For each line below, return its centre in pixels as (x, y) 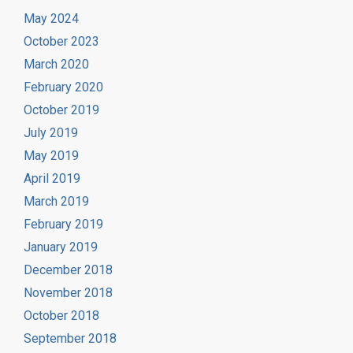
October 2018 (61, 315)
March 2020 (56, 64)
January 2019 (61, 247)
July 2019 (51, 132)
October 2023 (61, 41)
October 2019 (61, 110)
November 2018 (68, 292)
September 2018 (70, 338)
